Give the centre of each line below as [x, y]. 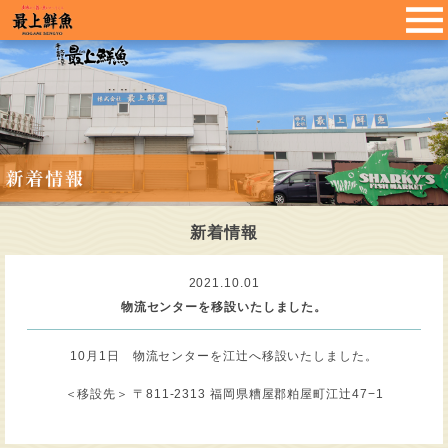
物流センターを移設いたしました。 [224, 307]
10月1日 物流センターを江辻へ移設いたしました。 [224, 356]
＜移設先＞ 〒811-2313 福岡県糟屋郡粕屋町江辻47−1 [224, 393]
